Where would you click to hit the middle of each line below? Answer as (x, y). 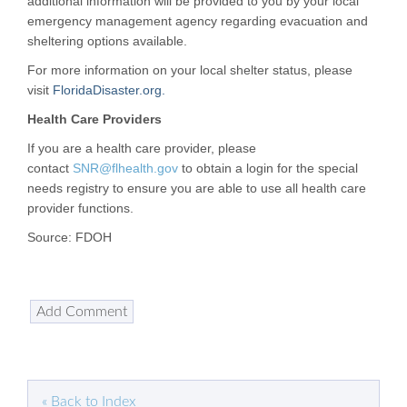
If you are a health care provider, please (142, 149)
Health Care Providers (94, 119)
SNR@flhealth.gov (125, 169)
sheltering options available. (107, 41)
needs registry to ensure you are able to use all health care (197, 189)
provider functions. (80, 208)
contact (50, 169)
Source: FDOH (69, 238)
